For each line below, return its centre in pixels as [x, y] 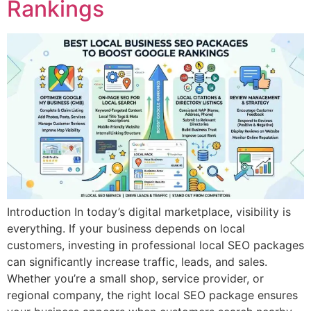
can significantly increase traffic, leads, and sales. [139, 262]
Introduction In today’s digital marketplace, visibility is [149, 212]
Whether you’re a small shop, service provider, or [135, 279]
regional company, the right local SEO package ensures [152, 295]
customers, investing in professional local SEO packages [155, 245]
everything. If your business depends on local [126, 229]
